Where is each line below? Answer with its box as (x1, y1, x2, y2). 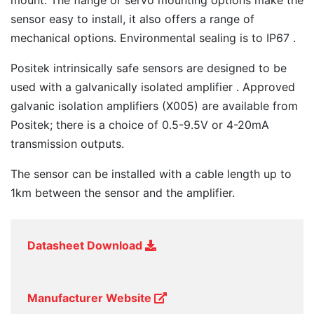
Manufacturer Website (27, 291, 154, 305)
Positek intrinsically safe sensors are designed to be (11, 61, 287, 75)
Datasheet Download (27, 238, 145, 252)
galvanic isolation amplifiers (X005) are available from (11, 99, 298, 113)
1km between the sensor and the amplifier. (11, 186, 235, 200)
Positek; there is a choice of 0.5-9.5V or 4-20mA (11, 118, 269, 132)
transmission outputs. (11, 137, 124, 151)
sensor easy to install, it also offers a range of (11, 12, 254, 26)
